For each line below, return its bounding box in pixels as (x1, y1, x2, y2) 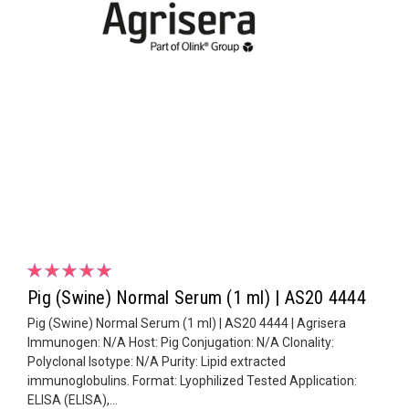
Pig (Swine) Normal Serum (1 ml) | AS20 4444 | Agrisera (27, 315, 346, 330)
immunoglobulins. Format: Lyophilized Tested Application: (27, 372, 357, 388)
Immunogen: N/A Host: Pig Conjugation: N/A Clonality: (27, 334, 334, 350)
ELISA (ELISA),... (27, 392, 118, 407)
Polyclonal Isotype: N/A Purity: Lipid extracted (27, 353, 286, 369)
